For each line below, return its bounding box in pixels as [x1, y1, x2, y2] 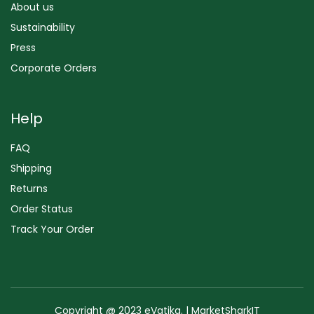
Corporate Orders [11, 60, 97, 75]
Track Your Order [11, 221, 94, 236]
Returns [11, 181, 48, 196]
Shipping [11, 161, 52, 175]
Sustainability [11, 20, 75, 34]
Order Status [11, 201, 73, 216]
